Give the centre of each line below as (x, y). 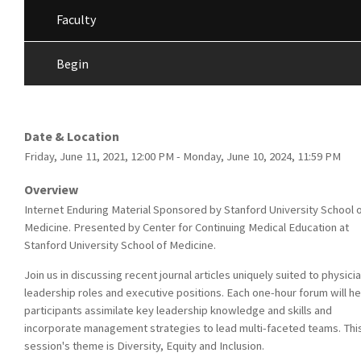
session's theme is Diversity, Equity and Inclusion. (144, 345)
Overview (51, 190)
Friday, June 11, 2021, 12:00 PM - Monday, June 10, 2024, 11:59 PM (183, 157)
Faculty (76, 20)
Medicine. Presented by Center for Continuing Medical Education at (187, 228)
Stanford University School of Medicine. (120, 245)
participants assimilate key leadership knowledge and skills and (178, 310)
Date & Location (72, 137)
